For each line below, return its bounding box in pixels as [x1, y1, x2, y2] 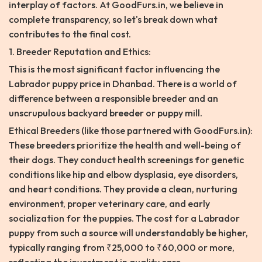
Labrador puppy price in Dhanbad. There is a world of [9, 78, 237, 90]
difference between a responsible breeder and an [9, 92, 218, 105]
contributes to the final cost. [9, 28, 131, 40]
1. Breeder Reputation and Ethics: [9, 46, 151, 58]
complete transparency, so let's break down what [9, 13, 218, 26]
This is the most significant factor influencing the [9, 63, 220, 75]
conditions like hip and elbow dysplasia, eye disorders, [9, 168, 238, 181]
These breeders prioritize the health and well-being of [9, 139, 241, 151]
